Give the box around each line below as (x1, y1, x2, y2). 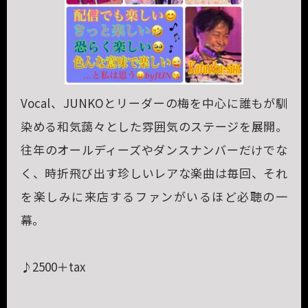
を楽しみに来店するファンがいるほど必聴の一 (21, 188, 287, 206)
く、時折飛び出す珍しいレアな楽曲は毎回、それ (21, 164, 287, 182)
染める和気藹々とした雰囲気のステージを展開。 (21, 118, 287, 135)
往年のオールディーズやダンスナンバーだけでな (21, 141, 287, 159)
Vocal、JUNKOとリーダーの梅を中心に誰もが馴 (21, 94, 287, 112)
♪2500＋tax (21, 258, 85, 276)
